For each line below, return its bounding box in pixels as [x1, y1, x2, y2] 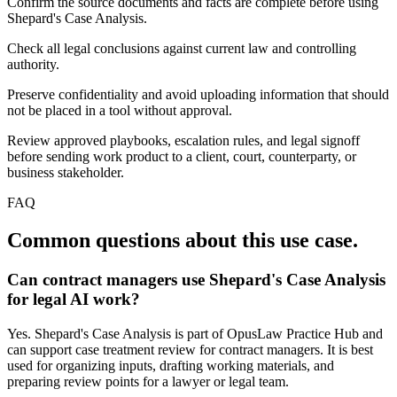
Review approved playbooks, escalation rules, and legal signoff [7, 133, 360, 149]
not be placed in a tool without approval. [7, 103, 232, 119]
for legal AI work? [7, 289, 140, 308]
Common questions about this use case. [7, 229, 358, 253]
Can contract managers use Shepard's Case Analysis [7, 269, 385, 289]
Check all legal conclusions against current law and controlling [7, 41, 356, 57]
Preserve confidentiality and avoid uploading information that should [7, 87, 389, 103]
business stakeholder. [7, 165, 124, 181]
